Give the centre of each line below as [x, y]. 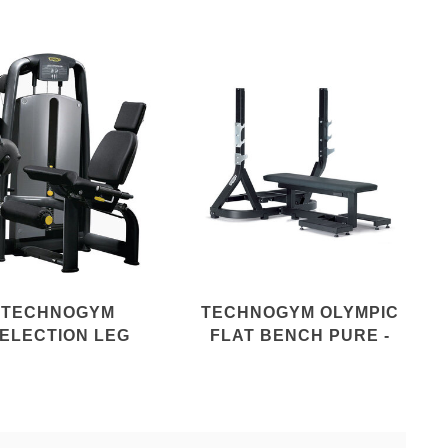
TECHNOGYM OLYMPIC [300, 312]
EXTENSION [58, 358]
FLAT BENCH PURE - [300, 335]
